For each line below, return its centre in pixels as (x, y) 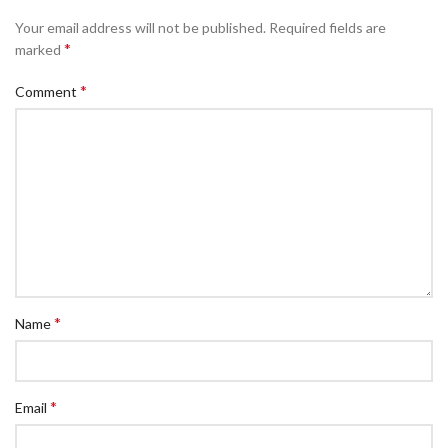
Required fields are (327, 28)
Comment (47, 92)
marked (39, 50)
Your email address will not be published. (140, 28)
